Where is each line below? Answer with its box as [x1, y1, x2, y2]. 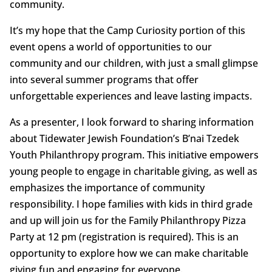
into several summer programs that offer [9, 72, 199, 86]
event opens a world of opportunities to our [9, 39, 212, 53]
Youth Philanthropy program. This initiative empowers [9, 148, 259, 161]
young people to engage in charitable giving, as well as [9, 164, 257, 178]
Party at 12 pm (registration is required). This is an [9, 229, 239, 243]
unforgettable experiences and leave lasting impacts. [9, 89, 254, 103]
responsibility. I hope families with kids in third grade [9, 197, 253, 211]
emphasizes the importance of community [9, 180, 205, 194]
